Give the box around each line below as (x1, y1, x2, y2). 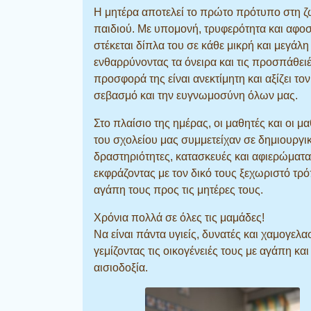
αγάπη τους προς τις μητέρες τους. (94, 183, 263, 196)
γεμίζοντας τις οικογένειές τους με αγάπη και (94, 244, 309, 257)
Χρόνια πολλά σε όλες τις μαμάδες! (94, 211, 264, 224)
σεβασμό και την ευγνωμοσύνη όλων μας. (94, 89, 298, 101)
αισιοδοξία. (94, 261, 148, 274)
